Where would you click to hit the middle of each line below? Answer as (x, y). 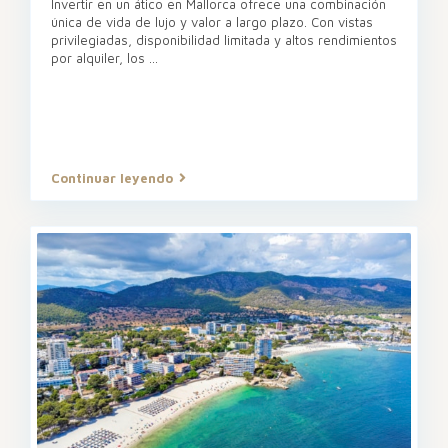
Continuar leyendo (112, 177)
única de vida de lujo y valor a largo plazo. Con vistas (212, 21)
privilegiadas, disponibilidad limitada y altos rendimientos (224, 39)
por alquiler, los (100, 57)
